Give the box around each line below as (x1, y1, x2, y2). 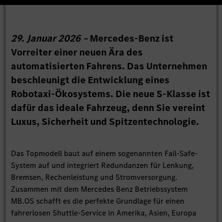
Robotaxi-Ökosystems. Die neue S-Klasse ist (11, 87, 211, 101)
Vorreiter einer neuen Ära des (11, 46, 143, 59)
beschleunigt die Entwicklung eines (11, 73, 170, 87)
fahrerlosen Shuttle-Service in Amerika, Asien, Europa (11, 208, 197, 219)
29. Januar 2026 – (11, 32, 90, 46)
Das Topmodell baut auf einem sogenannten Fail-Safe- (11, 148, 198, 159)
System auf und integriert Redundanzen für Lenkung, (11, 160, 194, 171)
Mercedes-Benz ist (90, 32, 174, 46)
